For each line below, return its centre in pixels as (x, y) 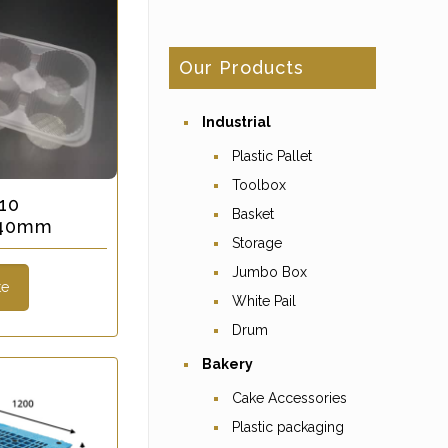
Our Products (241, 67)
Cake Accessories (289, 398)
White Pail (264, 301)
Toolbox (259, 185)
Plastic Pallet (272, 156)
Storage (257, 243)
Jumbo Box (269, 272)
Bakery (227, 364)
